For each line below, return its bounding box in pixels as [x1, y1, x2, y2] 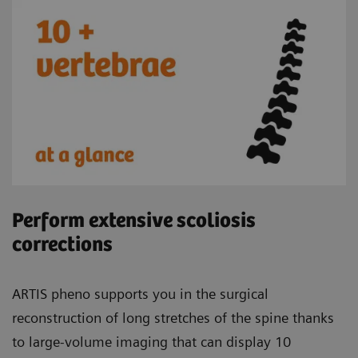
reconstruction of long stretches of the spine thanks [12, 309, 334, 327]
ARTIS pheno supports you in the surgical [12, 285, 268, 303]
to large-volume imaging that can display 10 [12, 333, 291, 351]
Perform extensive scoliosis [12, 209, 256, 233]
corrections [12, 233, 113, 257]
